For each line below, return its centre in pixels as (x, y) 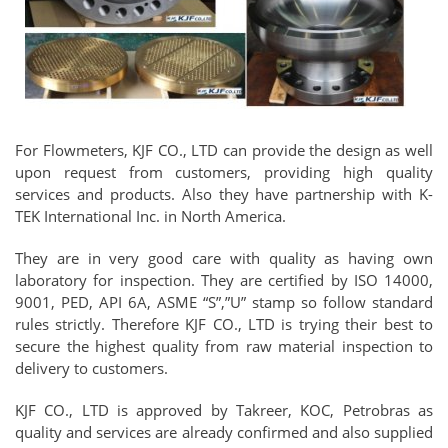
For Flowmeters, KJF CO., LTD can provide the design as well (224, 150)
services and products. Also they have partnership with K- (224, 194)
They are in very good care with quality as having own (224, 258)
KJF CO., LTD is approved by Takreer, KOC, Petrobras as (224, 410)
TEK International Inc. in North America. (150, 216)
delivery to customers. (91, 368)
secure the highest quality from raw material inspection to (224, 346)
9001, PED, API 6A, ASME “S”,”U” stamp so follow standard (224, 302)
